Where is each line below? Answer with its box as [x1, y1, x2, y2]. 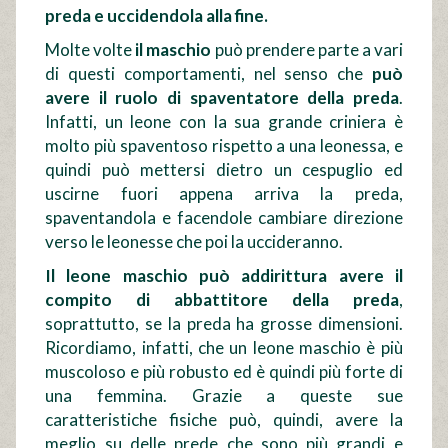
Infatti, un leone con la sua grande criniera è [45, 111, 403, 133]
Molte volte [45, 39, 133, 61]
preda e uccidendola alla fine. [45, 5, 269, 27]
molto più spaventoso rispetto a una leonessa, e [45, 135, 403, 157]
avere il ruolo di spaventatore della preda [45, 87, 399, 109]
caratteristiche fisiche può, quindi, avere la [45, 409, 403, 431]
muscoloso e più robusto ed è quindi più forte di [45, 361, 403, 383]
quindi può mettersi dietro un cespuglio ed [45, 159, 403, 181]
